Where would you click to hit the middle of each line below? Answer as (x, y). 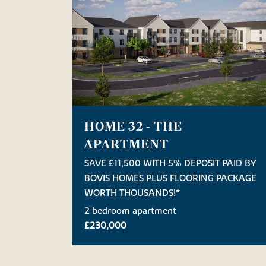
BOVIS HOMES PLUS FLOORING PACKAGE (170, 178)
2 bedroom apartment (130, 210)
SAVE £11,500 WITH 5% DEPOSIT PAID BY (170, 163)
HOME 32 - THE (133, 126)
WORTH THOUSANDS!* (132, 193)
